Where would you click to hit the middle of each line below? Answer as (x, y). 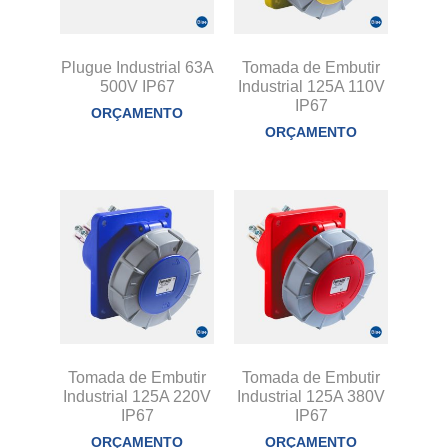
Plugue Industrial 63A (137, 68)
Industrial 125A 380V (311, 397)
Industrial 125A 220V (137, 397)
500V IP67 (137, 87)
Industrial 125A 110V (311, 87)
